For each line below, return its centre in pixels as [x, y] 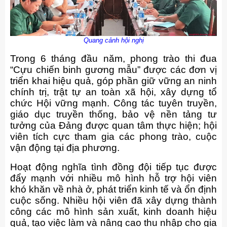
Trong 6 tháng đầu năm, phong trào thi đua [113, 59]
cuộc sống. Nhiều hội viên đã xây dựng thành [113, 201]
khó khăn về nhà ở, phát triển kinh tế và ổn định [113, 190]
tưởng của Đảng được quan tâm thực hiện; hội [113, 126]
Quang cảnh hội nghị [113, 41]
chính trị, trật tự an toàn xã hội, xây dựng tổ [113, 92]
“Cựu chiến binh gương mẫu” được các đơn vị [113, 70]
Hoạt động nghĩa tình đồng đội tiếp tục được [113, 167]
